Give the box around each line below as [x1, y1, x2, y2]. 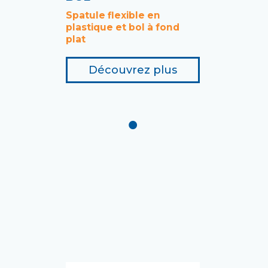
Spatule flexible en [66, 9, 160, 21]
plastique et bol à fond [66, 21, 179, 33]
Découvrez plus [89, 63, 177, 77]
